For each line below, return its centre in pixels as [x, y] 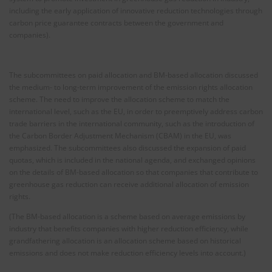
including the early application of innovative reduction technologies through [136, 10]
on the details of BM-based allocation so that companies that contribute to [134, 172]
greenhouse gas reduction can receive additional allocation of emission [129, 185]
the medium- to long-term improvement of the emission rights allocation [131, 87]
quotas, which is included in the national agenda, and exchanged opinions [132, 160]
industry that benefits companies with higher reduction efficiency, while [129, 229]
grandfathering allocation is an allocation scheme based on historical [125, 241]
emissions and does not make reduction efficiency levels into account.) [127, 253]
